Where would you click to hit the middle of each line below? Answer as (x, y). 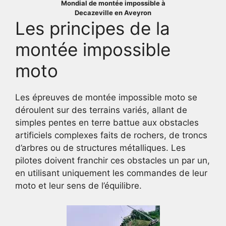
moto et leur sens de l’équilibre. (78, 186)
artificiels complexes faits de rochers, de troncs (111, 135)
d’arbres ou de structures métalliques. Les (100, 148)
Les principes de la (93, 29)
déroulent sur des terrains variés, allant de (101, 110)
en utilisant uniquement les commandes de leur (111, 173)
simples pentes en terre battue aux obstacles (107, 123)
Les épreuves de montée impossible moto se (106, 98)
